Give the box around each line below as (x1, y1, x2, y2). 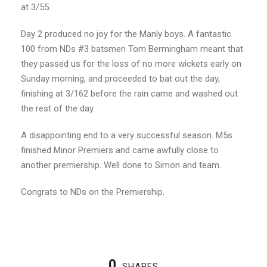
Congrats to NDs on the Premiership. (21, 186, 164, 197)
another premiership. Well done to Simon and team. (21, 159, 221, 170)
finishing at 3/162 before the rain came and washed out (21, 88, 238, 99)
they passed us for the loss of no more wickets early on (21, 58, 241, 69)
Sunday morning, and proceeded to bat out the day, (21, 73, 220, 84)
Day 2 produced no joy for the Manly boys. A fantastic (21, 28, 231, 39)
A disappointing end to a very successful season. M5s (21, 129, 232, 141)
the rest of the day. (21, 103, 95, 114)
